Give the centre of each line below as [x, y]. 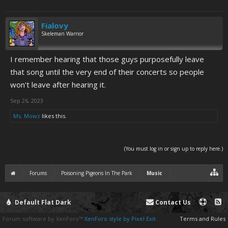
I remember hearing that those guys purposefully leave [107, 59]
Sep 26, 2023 [27, 101]
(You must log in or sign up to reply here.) [174, 149]
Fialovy [55, 25]
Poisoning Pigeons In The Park [97, 173]
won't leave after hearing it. [58, 84]
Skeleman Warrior [62, 34]
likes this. [53, 116]
